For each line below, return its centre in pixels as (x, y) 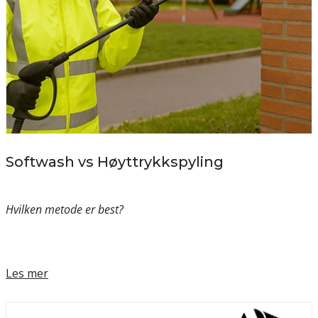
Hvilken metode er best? (65, 210)
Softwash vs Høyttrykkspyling (115, 162)
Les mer (27, 274)
